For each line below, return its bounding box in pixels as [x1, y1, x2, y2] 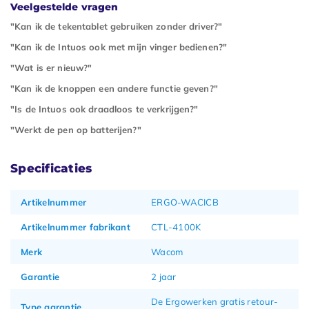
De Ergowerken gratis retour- [151, 295, 279, 307]
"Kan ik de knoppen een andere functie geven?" [10, 82, 218, 94]
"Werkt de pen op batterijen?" [10, 123, 141, 135]
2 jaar [151, 270, 177, 282]
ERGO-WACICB [151, 196, 219, 208]
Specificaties [10, 161, 92, 175]
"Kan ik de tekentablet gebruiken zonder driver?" [10, 20, 223, 32]
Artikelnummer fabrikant [21, 221, 130, 232]
